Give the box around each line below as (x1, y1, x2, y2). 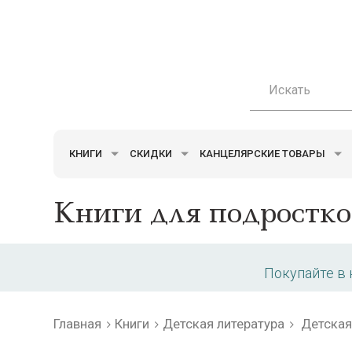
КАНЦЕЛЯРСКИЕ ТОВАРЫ (200, 147, 328, 159)
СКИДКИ (130, 147, 174, 159)
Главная (53, 316, 101, 332)
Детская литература (163, 316, 284, 332)
